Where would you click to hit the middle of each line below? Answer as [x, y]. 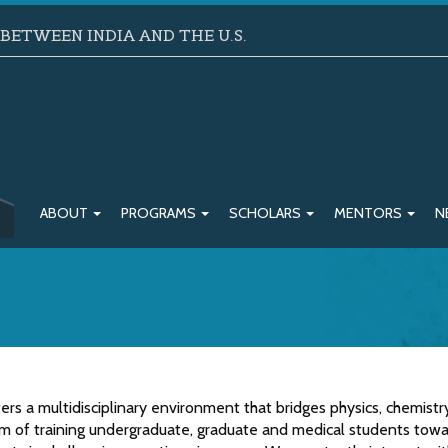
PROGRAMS [160, 213]
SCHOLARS [266, 213]
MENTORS [369, 213]
